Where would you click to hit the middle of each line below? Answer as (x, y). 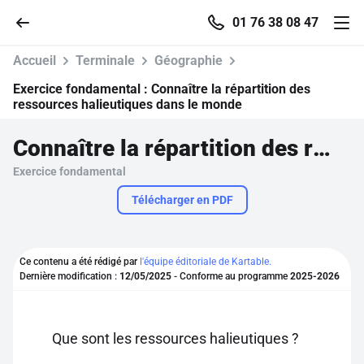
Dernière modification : (69, 276)
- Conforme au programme (231, 276)
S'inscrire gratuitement (182, 316)
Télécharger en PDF (182, 200)
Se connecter (78, 268)
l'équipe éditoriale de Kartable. (206, 262)
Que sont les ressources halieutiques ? (175, 338)
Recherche (70, 223)
